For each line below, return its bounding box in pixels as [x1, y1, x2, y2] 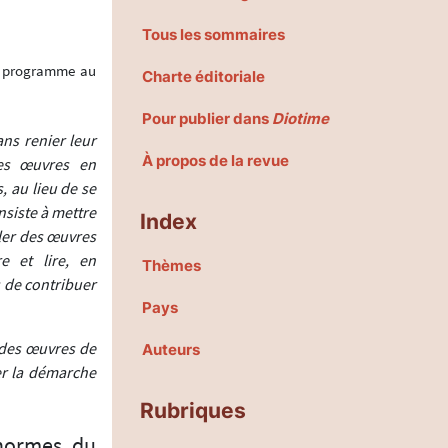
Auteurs [142, 339, 200, 359]
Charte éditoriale [142, 66, 265, 86]
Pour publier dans [142, 108, 272, 128]
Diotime [272, 108, 329, 128]
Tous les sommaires [142, 24, 285, 44]
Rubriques [140, 396, 246, 423]
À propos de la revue [142, 150, 289, 170]
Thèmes [142, 255, 201, 275]
